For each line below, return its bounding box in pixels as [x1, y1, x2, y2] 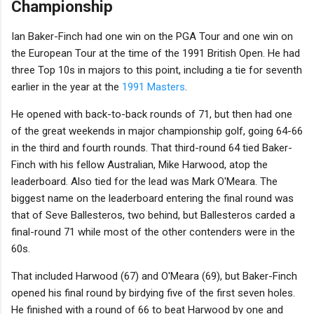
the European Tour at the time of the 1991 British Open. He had [11, 46, 300, 60]
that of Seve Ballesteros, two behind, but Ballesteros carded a [11, 208, 295, 221]
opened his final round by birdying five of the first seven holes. [11, 286, 295, 299]
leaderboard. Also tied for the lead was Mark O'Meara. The [11, 175, 278, 188]
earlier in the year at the [11, 80, 122, 93]
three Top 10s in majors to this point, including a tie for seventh [11, 63, 302, 76]
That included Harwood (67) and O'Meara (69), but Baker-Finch [11, 269, 297, 282]
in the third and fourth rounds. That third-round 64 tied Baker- [11, 141, 292, 154]
